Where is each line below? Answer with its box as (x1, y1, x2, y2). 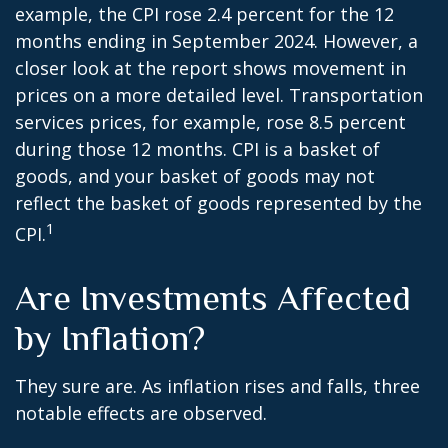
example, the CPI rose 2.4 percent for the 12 (15, 2, 394, 26)
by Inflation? (15, 318, 205, 358)
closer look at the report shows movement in (15, 56, 406, 80)
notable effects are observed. (15, 401, 267, 425)
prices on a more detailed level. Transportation (15, 83, 423, 107)
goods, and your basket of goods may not (15, 164, 375, 188)
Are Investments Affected (15, 278, 411, 318)
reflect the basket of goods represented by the (15, 191, 422, 215)
